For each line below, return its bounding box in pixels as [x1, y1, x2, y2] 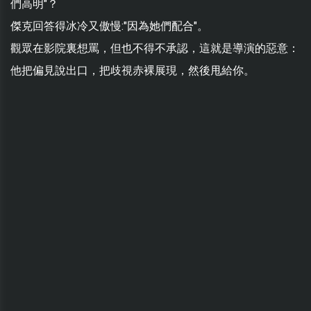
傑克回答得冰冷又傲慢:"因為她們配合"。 [10, 19, 208, 33]
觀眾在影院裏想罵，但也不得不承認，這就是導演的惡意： [10, 42, 299, 56]
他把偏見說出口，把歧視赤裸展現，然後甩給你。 [10, 64, 255, 78]
